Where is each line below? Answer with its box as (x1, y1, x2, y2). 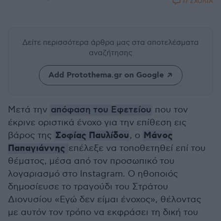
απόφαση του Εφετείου (51, 105, 151, 115)
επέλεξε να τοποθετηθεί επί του (69, 143, 206, 153)
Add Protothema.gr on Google (48, 70, 164, 80)
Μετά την (8, 105, 50, 115)
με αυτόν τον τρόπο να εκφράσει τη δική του (8, 207, 198, 218)
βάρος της (8, 130, 54, 141)
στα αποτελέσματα (132, 38, 199, 47)
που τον (152, 105, 188, 115)
